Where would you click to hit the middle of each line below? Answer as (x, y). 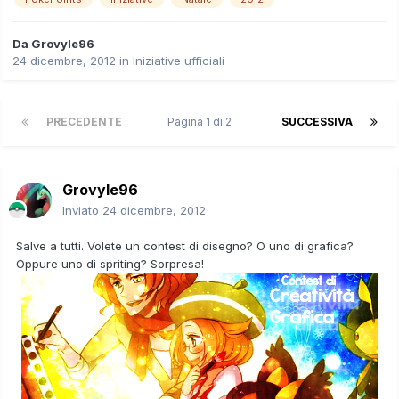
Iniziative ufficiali (179, 60)
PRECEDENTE (84, 121)
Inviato (82, 210)
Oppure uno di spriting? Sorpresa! (110, 263)
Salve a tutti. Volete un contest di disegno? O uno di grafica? (185, 245)
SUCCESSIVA (317, 121)
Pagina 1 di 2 (202, 121)
